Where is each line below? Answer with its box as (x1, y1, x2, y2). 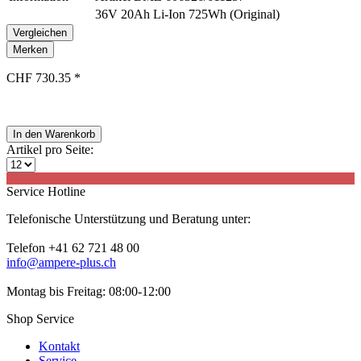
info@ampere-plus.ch (6, 255, 116, 269)
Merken (13, 44, 48, 56)
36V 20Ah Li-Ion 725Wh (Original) (95, 7, 280, 21)
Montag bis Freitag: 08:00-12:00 (6, 284, 171, 298)
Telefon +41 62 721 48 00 (6, 241, 139, 255)
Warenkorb (45, 128, 95, 140)
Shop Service (6, 312, 74, 326)
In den (13, 128, 42, 140)
